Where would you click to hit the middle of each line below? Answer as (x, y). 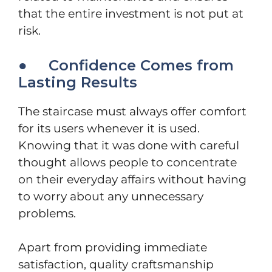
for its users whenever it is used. (109, 128)
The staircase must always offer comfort (132, 111)
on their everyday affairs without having (132, 179)
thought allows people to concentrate (127, 162)
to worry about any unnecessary (111, 196)
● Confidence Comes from (126, 65)
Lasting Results (78, 82)
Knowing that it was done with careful (129, 145)
